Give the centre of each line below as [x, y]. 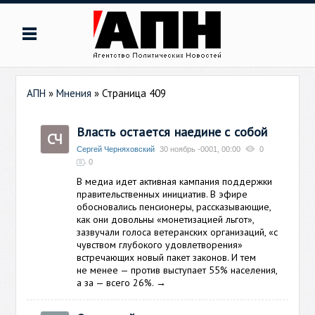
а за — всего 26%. [117, 283]
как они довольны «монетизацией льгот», [166, 219]
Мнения [74, 93]
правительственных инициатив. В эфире [162, 194]
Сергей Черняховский [116, 149]
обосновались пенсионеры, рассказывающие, [174, 207]
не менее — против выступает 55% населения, [177, 270]
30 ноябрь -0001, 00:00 [200, 149]
